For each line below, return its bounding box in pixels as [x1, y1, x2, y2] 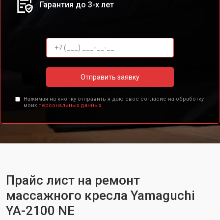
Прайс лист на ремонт [6, 173, 140, 188]
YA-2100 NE [6, 203, 75, 218]
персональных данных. [38, 102, 103, 109]
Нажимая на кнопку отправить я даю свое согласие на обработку [23, 96, 204, 102]
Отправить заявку [81, 73, 139, 81]
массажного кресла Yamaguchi [6, 188, 195, 203]
